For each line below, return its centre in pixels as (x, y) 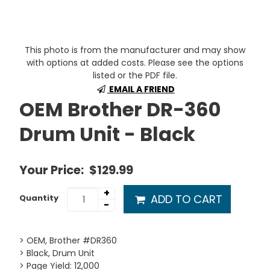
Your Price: (53, 170)
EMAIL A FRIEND (141, 89)
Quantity (39, 198)
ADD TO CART (185, 199)
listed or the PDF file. (135, 75)
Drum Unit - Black (108, 134)
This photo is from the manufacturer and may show (135, 50)
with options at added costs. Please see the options (135, 63)
